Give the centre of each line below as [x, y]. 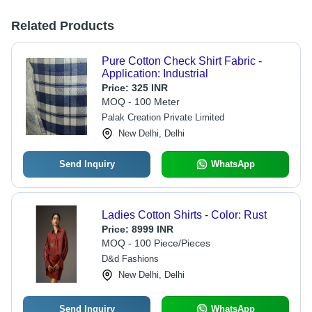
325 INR [149, 88]
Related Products [63, 26]
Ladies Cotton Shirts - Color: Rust [184, 215]
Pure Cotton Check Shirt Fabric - [181, 61]
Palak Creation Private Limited [163, 117]
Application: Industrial [155, 73]
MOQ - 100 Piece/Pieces [156, 243]
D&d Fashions [130, 259]
